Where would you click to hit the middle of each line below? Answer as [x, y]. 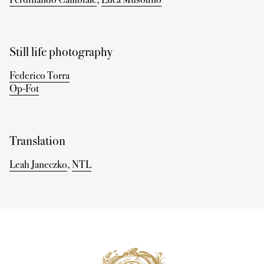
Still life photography [61, 52]
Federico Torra [39, 75]
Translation [37, 141]
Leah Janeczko [38, 164]
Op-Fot [24, 88]
